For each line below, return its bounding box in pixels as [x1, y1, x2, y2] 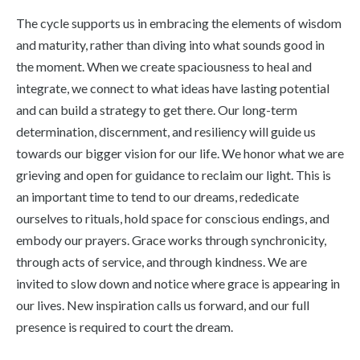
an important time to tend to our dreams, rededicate [16, 188, 299, 204]
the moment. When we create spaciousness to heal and [16, 58, 312, 74]
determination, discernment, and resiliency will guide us [16, 123, 316, 139]
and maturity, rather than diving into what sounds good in [16, 36, 325, 52]
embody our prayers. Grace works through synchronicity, [16, 231, 326, 247]
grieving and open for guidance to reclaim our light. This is [16, 166, 331, 182]
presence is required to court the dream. [16, 318, 233, 334]
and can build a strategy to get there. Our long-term [16, 101, 297, 117]
